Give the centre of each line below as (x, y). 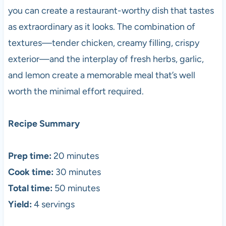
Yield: (20, 205)
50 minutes (76, 188)
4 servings (53, 205)
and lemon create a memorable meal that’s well (101, 75)
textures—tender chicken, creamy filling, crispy (103, 43)
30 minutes (77, 172)
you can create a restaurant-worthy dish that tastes (111, 11)
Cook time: (31, 172)
